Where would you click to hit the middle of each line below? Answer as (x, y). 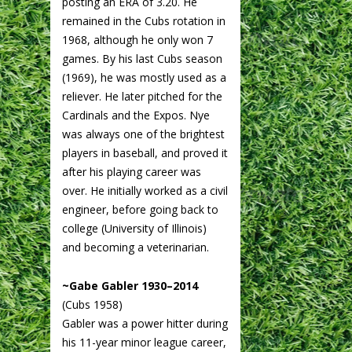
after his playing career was (132, 171)
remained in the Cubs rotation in (144, 20)
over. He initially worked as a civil (145, 190)
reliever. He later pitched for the (142, 96)
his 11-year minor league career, (144, 342)
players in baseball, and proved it (145, 152)
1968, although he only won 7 (137, 39)
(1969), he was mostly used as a (144, 77)
